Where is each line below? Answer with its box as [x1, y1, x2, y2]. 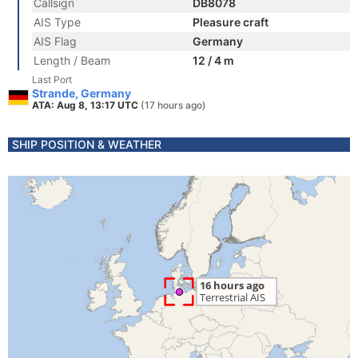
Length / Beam [34, 54, 110, 67]
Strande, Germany [32, 86, 131, 100]
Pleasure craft [193, 15, 268, 29]
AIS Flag [34, 34, 77, 48]
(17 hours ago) [141, 99, 206, 111]
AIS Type [34, 15, 81, 29]
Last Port [32, 74, 72, 86]
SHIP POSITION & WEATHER [12, 137, 161, 151]
